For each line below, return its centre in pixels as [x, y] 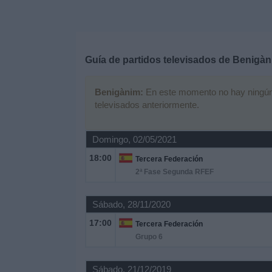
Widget [24, 74]
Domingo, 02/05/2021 [134, 139]
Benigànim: [119, 92]
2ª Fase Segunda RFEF [174, 172]
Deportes [29, 9]
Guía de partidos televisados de [158, 60]
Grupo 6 [149, 237]
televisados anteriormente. [147, 105]
